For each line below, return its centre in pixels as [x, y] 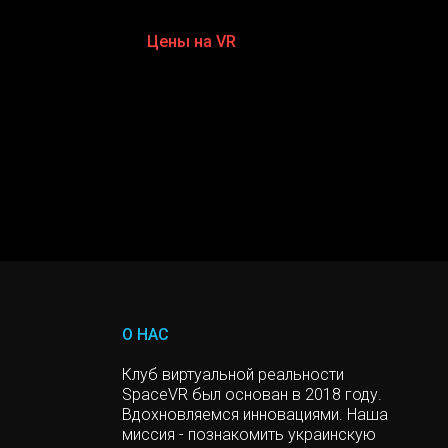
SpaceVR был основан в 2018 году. [252, 394]
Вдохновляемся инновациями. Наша [255, 414]
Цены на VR [191, 41]
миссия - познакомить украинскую [249, 434]
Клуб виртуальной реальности [233, 374]
